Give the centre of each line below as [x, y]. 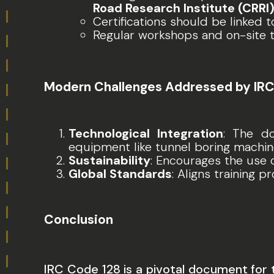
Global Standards [120, 174]
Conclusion [79, 220]
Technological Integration [146, 133]
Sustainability [109, 160]
